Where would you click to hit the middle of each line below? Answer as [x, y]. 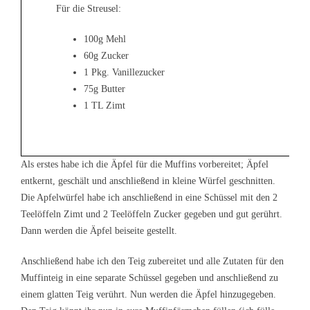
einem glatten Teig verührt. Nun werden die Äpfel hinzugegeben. [148, 294]
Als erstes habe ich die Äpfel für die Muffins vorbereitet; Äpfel [145, 164]
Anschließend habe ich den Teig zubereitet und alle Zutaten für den [152, 261]
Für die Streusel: [89, 8]
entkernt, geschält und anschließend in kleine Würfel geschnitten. [148, 181]
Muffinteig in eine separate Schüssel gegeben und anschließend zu [149, 277]
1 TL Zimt [104, 105]
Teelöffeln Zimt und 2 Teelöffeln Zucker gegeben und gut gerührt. [152, 214]
